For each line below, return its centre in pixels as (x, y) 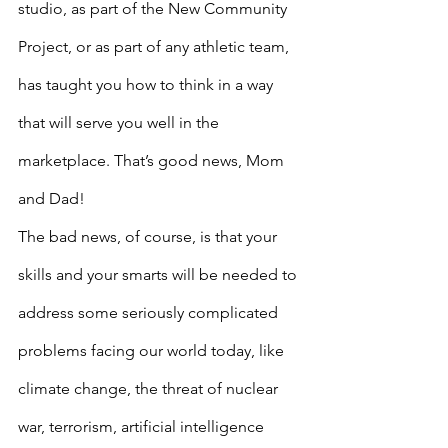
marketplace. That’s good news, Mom (153, 160)
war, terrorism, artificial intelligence (143, 426)
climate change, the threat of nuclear (150, 388)
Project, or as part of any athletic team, (155, 46)
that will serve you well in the (120, 122)
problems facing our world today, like (153, 350)
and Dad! (51, 198)
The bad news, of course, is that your (149, 236)
